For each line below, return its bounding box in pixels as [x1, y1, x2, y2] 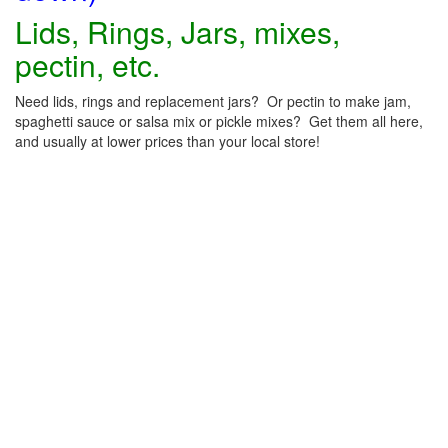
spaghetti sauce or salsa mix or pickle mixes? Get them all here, [15, 111, 423, 131]
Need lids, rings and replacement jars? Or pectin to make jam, [15, 91, 411, 111]
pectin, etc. [15, 43, 160, 86]
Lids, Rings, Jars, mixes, [15, 10, 340, 53]
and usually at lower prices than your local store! [15, 131, 320, 151]
